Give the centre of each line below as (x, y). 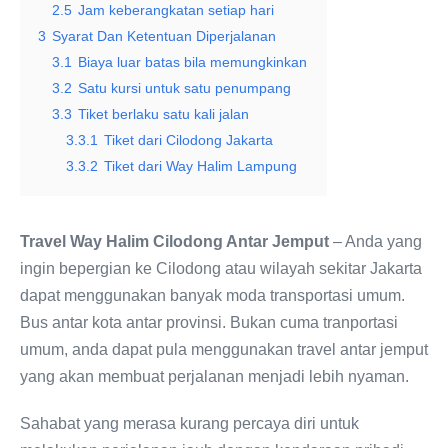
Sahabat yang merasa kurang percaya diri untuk (189, 423)
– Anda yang (375, 241)
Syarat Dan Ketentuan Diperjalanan (164, 36)
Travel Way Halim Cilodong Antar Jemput (174, 241)
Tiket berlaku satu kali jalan (163, 114)
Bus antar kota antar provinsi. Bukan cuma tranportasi (209, 322)
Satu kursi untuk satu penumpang (184, 88)
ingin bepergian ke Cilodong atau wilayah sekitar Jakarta (221, 268)
